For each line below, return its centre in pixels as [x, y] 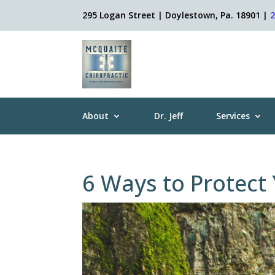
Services [233, 116]
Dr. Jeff [169, 116]
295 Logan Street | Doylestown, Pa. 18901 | [176, 15]
